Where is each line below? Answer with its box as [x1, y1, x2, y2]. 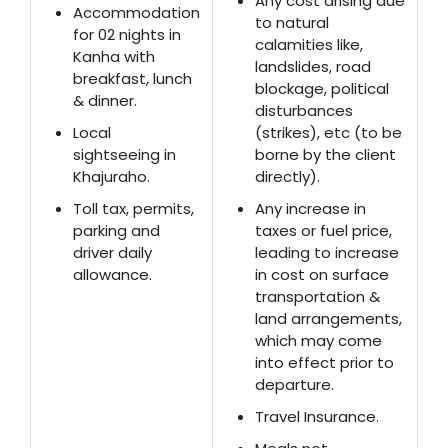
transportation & [255, 285, 380, 307]
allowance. [73, 263, 152, 285]
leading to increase [255, 241, 399, 263]
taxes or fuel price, [255, 219, 392, 241]
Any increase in [255, 197, 366, 219]
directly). [255, 165, 320, 187]
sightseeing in [73, 143, 176, 165]
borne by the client [255, 143, 396, 165]
